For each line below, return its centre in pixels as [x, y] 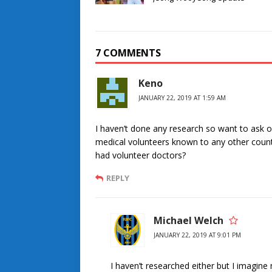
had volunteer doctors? [141, 155]
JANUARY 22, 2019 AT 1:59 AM [182, 97]
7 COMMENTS [128, 53]
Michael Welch [189, 220]
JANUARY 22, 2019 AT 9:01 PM [197, 235]
